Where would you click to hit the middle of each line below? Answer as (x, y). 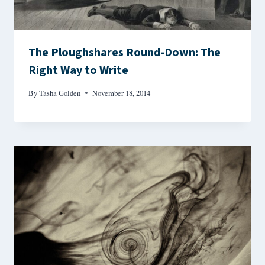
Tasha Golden (60, 93)
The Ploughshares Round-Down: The (125, 53)
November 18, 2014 (122, 93)
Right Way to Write (78, 71)
